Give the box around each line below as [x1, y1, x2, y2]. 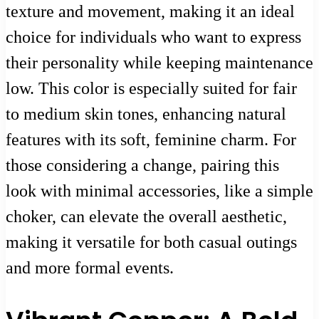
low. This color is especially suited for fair [6, 78, 297, 98]
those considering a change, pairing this [6, 155, 279, 174]
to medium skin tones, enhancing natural [6, 104, 286, 123]
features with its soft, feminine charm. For [6, 130, 296, 149]
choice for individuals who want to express [6, 27, 301, 46]
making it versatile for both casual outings [6, 232, 297, 251]
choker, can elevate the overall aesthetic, [6, 206, 287, 226]
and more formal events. [6, 258, 174, 277]
